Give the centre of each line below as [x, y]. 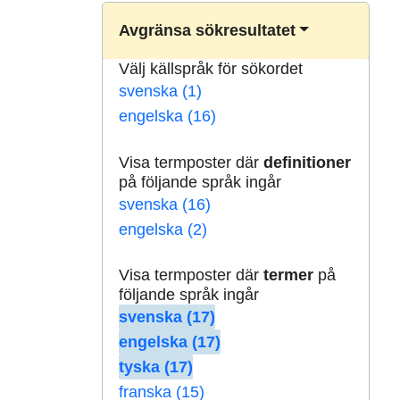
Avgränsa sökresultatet [207, 31]
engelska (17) [169, 342]
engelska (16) [167, 117]
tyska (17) [155, 367]
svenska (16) [164, 204]
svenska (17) [167, 317]
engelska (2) [162, 229]
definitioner [307, 162]
